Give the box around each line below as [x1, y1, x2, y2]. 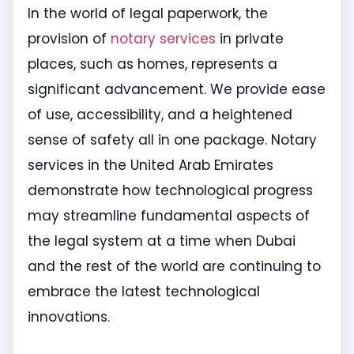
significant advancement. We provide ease [28, 80, 326, 100]
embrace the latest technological [28, 282, 260, 302]
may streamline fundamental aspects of [28, 206, 310, 226]
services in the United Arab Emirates [28, 156, 273, 175]
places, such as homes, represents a [28, 55, 277, 74]
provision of [28, 29, 111, 49]
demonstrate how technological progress [28, 181, 313, 201]
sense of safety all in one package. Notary [28, 130, 317, 150]
